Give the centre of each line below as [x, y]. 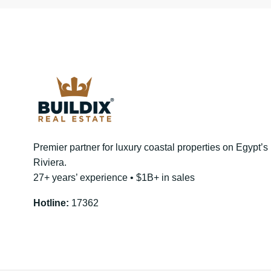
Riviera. [50, 163]
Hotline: [51, 203]
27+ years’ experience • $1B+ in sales [114, 178]
